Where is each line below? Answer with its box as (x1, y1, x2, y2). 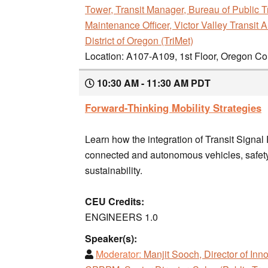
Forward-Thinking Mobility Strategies (85, 100, 261, 115)
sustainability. (85, 163, 142, 177)
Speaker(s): (85, 231, 137, 245)
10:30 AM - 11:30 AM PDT (95, 75, 211, 90)
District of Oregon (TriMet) (85, 33, 193, 47)
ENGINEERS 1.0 (85, 209, 158, 224)
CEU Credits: (85, 194, 144, 208)
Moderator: (96, 246, 141, 261)
